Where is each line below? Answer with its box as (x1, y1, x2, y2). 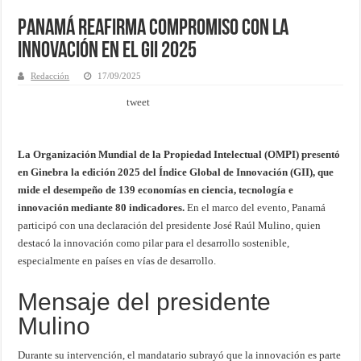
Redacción (31, 71, 70, 81)
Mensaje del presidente (18, 288, 272, 316)
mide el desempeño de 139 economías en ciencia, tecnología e (18, 184, 294, 197)
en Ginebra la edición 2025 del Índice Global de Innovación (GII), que (18, 166, 334, 179)
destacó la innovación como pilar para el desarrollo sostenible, (18, 237, 290, 250)
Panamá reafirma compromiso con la (18, 18, 289, 41)
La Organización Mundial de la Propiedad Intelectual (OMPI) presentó (18, 148, 341, 161)
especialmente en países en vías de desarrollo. (18, 255, 217, 268)
